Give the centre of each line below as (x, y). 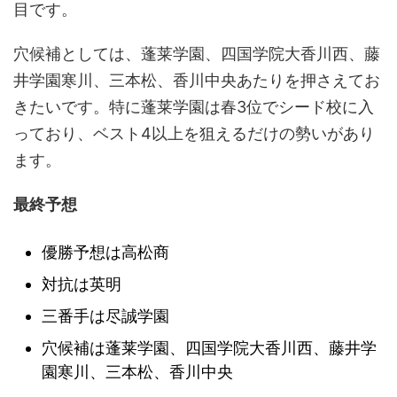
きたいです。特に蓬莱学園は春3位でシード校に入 (194, 107)
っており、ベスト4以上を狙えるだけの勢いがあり (194, 134)
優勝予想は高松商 (105, 252)
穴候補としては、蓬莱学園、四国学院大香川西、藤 (197, 54)
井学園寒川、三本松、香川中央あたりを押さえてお (197, 81)
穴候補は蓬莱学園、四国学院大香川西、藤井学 (209, 347)
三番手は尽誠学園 (105, 315)
